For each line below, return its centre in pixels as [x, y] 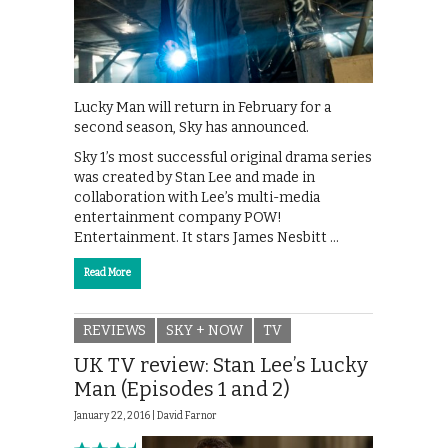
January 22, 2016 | [115, 416]
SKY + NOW [204, 331]
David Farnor [187, 416]
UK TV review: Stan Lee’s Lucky [221, 365]
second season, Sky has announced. [191, 127]
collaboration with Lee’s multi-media [197, 197]
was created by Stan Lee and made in [194, 177]
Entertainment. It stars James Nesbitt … [206, 237]
